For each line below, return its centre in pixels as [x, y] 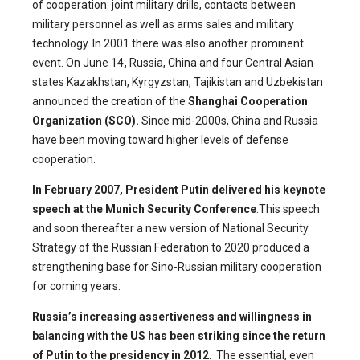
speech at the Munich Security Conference [144, 209]
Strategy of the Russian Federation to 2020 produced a [171, 247]
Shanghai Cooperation [248, 101]
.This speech [288, 209]
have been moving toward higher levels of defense [160, 139]
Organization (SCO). [86, 120]
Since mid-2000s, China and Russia [229, 120]
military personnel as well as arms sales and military [163, 24]
